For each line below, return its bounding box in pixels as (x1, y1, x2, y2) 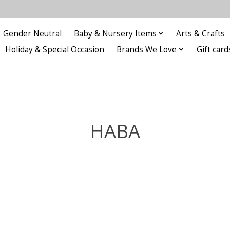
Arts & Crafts (176, 28, 225, 39)
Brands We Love (117, 44, 177, 55)
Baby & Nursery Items (73, 28, 157, 39)
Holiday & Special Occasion (5, 44, 105, 55)
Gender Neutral (3, 28, 62, 39)
